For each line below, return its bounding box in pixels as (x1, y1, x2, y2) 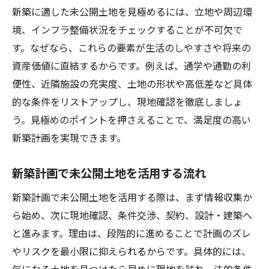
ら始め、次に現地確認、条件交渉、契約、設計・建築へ (12, 208, 252, 222)
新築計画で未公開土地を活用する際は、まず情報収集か (12, 190, 252, 204)
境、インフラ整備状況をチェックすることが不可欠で (12, 22, 243, 37)
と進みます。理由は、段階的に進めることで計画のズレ (12, 226, 251, 240)
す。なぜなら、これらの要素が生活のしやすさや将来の (12, 40, 251, 55)
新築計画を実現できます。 (12, 130, 126, 145)
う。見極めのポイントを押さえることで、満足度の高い (12, 112, 251, 127)
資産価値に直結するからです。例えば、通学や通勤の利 (12, 58, 251, 73)
